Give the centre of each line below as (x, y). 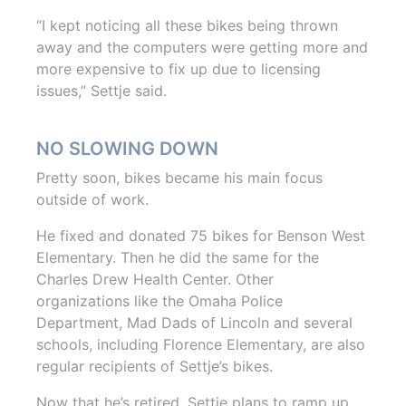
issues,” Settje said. (101, 91)
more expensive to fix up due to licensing (179, 69)
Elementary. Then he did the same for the (178, 258)
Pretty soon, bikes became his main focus (179, 178)
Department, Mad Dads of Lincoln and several (194, 323)
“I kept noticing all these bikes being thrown (187, 26)
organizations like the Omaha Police (159, 301)
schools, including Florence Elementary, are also (201, 345)
